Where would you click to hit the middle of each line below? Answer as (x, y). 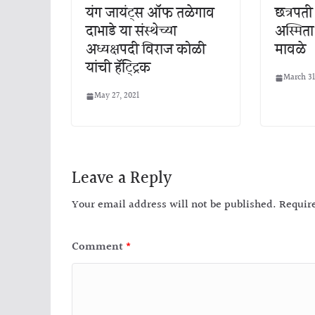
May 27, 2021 (117, 96)
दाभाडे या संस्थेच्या (131, 32)
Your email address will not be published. (174, 205)
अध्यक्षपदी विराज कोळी (146, 50)
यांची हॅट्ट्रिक (118, 68)
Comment (99, 247)
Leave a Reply (122, 179)
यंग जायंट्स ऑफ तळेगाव (150, 13)
